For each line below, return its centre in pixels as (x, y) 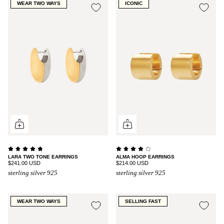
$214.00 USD (132, 163)
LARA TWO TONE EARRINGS (43, 156)
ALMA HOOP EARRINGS (145, 156)
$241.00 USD (24, 163)
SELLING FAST (143, 201)
